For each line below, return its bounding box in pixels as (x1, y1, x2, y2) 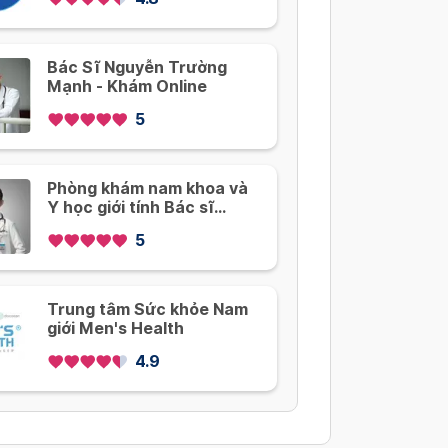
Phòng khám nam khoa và (47, 179, 248, 199)
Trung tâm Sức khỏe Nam (47, 300, 248, 320)
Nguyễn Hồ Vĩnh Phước (47, 217, 231, 237)
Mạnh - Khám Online (47, 77, 207, 97)
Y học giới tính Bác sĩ (47, 198, 214, 218)
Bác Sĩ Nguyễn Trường (47, 58, 227, 78)
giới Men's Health (47, 319, 184, 339)
